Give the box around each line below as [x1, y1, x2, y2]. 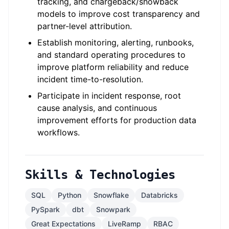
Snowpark [96, 205, 130, 214]
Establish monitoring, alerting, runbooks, [37, 37, 194, 48]
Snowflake [94, 191, 129, 199]
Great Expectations [31, 219, 96, 228]
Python [58, 191, 81, 199]
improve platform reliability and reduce [37, 62, 189, 72]
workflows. [37, 127, 80, 138]
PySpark [31, 205, 60, 214]
